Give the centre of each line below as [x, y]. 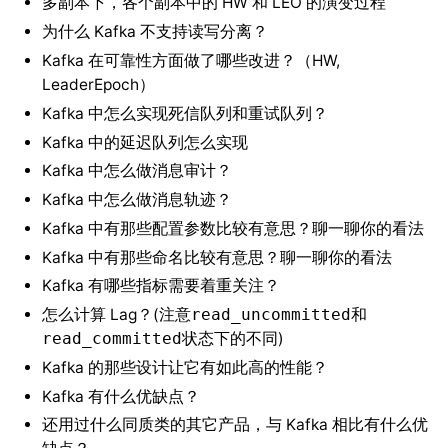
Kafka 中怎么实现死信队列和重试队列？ [184, 113]
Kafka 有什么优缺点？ [120, 396]
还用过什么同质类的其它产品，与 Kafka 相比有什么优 [234, 425]
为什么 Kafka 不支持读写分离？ [154, 32]
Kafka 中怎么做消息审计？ [136, 171]
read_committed [111, 339]
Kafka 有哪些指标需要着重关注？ [160, 286]
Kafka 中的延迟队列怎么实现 [144, 142]
